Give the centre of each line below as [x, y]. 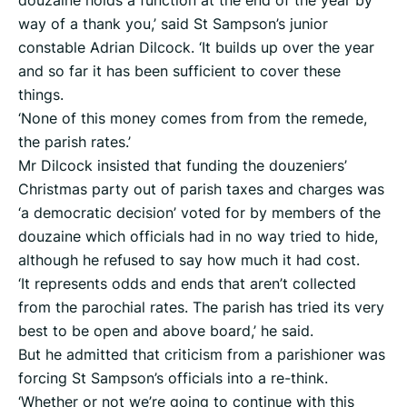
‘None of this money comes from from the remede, [193, 119]
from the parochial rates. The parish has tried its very [201, 308]
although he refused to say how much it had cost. [189, 260]
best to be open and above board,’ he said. [166, 331]
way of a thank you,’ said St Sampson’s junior [173, 24]
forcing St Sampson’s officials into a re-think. [173, 378]
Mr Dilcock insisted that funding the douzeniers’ [183, 166]
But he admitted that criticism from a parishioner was [202, 355]
